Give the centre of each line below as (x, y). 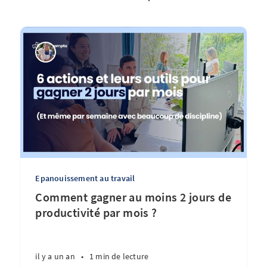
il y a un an (55, 256)
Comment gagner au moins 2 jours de (133, 197)
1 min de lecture (119, 256)
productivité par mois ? (96, 212)
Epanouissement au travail (85, 178)
